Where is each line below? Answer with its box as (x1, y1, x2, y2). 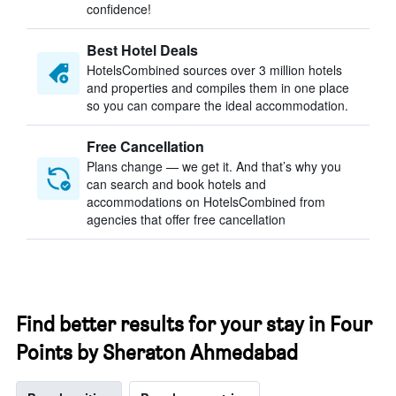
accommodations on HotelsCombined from (87, 193, 325, 210)
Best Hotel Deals (87, 40, 198, 60)
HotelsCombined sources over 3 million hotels (87, 61, 342, 79)
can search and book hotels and (87, 175, 266, 193)
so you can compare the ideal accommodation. (87, 96, 348, 114)
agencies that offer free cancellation (87, 210, 286, 228)
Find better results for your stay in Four (16, 311, 372, 337)
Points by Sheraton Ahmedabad (16, 339, 298, 365)
